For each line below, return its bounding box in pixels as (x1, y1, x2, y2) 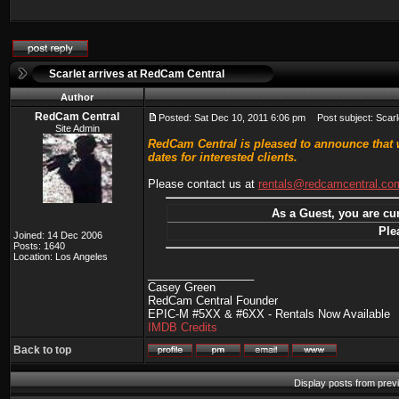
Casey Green (148, 281, 216, 294)
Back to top (13, 344, 71, 356)
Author (61, 92, 94, 102)
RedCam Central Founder (148, 294, 278, 307)
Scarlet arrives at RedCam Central (49, 68, 224, 80)
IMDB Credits (148, 321, 217, 334)
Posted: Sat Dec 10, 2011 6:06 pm (159, 112, 305, 123)
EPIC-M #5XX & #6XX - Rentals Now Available (148, 307, 390, 321)
